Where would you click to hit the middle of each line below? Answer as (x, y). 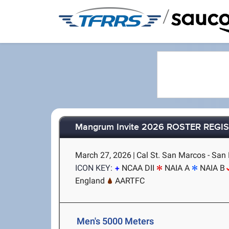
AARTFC (130, 181)
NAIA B (213, 168)
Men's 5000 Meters (116, 221)
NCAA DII (138, 168)
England (90, 181)
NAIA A (177, 168)
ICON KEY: (94, 168)
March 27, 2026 (104, 155)
